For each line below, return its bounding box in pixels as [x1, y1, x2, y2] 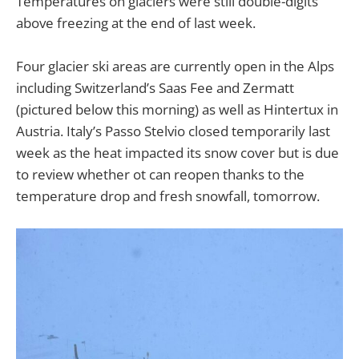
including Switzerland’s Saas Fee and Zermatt [16, 78, 294, 97]
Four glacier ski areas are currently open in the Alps [16, 56, 334, 75]
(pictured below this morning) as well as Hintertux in [16, 99, 338, 119]
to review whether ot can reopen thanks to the [16, 164, 305, 184]
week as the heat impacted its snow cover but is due [16, 143, 339, 162]
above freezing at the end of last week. [16, 13, 256, 32]
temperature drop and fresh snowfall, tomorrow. [16, 186, 320, 205]
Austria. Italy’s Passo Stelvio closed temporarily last [16, 121, 330, 140]
